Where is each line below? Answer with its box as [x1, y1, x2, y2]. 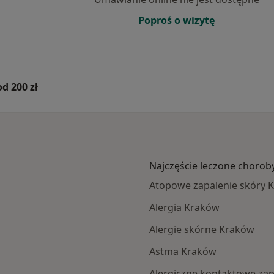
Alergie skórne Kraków [149, 223, 254, 236]
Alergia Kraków [149, 201, 220, 214]
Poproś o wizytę [138, 13, 215, 27]
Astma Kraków [149, 245, 217, 258]
